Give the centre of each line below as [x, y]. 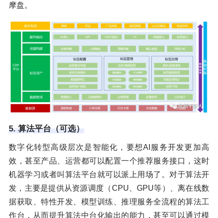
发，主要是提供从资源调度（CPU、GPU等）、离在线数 [109, 188]
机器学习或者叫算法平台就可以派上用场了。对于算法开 [109, 174]
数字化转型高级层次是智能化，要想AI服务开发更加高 [109, 147]
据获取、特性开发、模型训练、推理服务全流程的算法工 [109, 201]
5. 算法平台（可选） [46, 128]
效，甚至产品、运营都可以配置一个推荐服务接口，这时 [109, 161]
